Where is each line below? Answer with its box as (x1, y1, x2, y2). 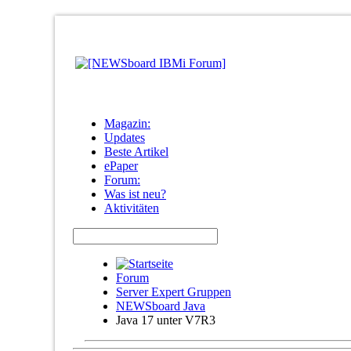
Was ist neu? (104, 187, 166, 201)
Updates (104, 131, 145, 144)
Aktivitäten (104, 201, 159, 215)
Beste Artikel (104, 145, 168, 158)
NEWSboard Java (116, 299, 205, 313)
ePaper (104, 159, 138, 172)
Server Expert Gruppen (116, 285, 231, 299)
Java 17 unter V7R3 (116, 313, 215, 327)
